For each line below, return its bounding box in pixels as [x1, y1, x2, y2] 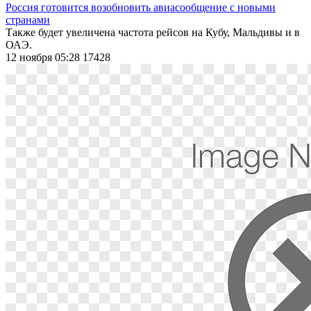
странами [6, 13, 50, 26]
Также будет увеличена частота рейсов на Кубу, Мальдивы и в [6, 26, 300, 38]
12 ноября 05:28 [6, 51, 83, 63]
